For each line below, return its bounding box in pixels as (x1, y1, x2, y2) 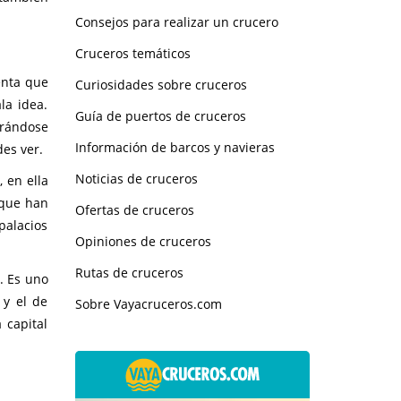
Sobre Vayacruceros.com (74, 294, 222, 312)
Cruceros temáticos (74, 44, 191, 62)
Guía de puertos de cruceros (74, 107, 246, 124)
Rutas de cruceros (74, 263, 183, 281)
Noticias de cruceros (74, 169, 198, 187)
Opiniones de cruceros (74, 232, 211, 250)
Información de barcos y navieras (74, 138, 275, 156)
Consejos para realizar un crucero (74, 13, 278, 30)
